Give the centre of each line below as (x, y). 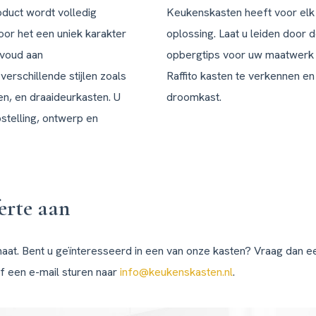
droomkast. (194, 97)
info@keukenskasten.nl (176, 272)
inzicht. (186, 21)
